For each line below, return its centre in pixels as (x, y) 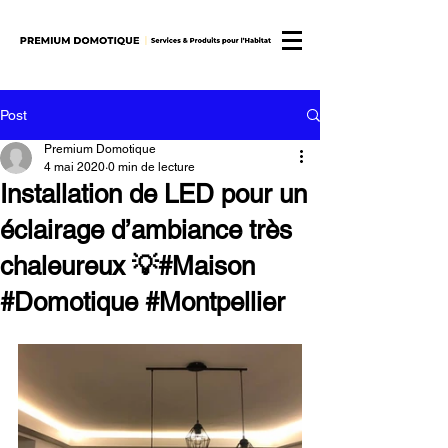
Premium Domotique (100, 149)
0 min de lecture (151, 167)
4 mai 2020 (74, 167)
